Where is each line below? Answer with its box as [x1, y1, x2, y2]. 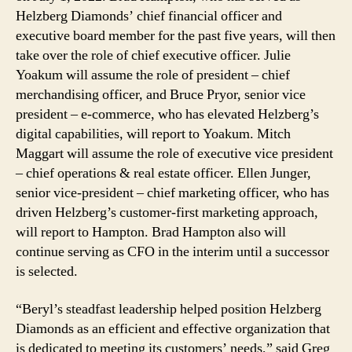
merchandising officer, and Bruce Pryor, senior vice [16, 86, 306, 104]
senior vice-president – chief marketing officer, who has [16, 184, 329, 202]
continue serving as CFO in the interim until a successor [16, 243, 329, 261]
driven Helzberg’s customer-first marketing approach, [16, 203, 318, 222]
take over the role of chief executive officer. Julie [16, 46, 291, 64]
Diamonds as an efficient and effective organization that [16, 319, 330, 338]
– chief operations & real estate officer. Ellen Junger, [16, 164, 311, 182]
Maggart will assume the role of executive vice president [16, 145, 333, 163]
